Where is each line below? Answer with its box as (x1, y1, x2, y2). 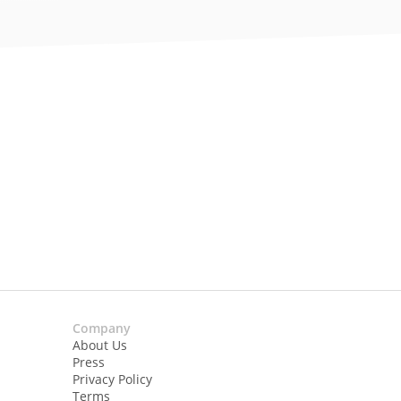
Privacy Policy (72, 371, 152, 388)
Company (72, 320, 131, 337)
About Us (72, 337, 127, 354)
